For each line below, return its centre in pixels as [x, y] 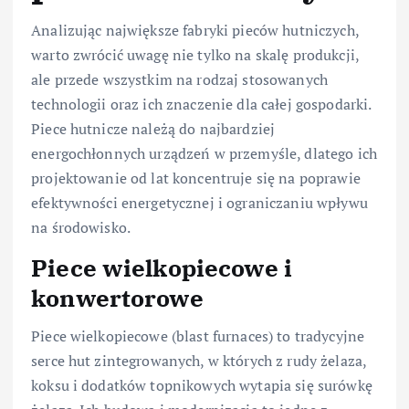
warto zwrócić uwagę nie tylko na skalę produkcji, [195, 54]
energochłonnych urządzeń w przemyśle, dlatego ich [204, 153]
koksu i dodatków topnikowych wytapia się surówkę [202, 386]
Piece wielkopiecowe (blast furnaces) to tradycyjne [198, 336]
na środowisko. [81, 227]
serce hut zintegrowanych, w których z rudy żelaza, [199, 361]
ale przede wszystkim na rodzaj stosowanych [179, 79]
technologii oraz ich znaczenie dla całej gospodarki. [201, 104]
